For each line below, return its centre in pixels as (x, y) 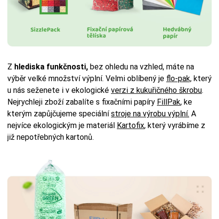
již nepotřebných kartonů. (51, 137)
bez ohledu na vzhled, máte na (142, 67)
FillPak (169, 102)
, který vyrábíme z (175, 126)
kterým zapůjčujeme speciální (59, 114)
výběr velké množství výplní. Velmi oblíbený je (87, 79)
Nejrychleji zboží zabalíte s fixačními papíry (82, 102)
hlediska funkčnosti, (51, 67)
